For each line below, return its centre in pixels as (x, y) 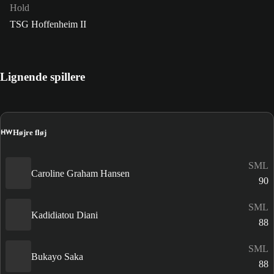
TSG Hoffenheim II (48, 24)
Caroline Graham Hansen (80, 173)
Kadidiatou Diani (65, 215)
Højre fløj (30, 132)
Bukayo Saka (57, 256)
